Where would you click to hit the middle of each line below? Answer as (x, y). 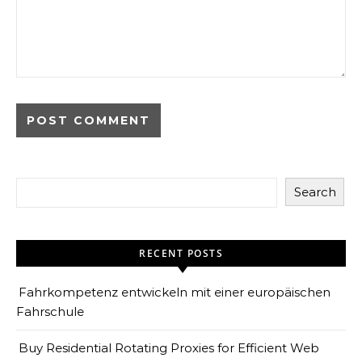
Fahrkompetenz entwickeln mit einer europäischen (175, 292)
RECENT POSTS (181, 253)
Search (315, 192)
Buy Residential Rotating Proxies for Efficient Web (169, 348)
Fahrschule (50, 311)
